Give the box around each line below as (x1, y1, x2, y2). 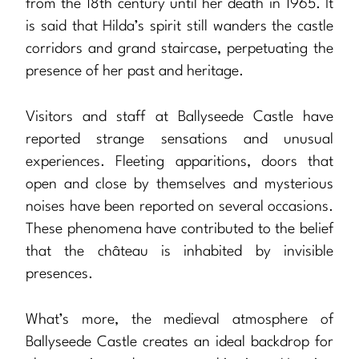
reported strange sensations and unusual (26, 132, 333, 147)
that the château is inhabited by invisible (26, 244, 333, 260)
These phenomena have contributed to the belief (26, 222, 333, 237)
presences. (26, 267, 93, 282)
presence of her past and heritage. (26, 64, 244, 79)
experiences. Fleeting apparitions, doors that (26, 155, 333, 170)
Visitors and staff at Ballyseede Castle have (26, 110, 333, 125)
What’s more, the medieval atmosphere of (26, 313, 333, 328)
